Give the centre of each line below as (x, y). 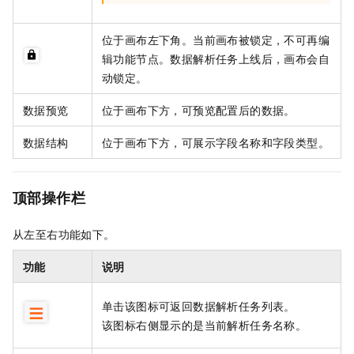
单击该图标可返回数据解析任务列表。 (199, 305)
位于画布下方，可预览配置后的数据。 (199, 109)
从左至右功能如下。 (64, 233)
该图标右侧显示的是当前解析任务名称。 (205, 324)
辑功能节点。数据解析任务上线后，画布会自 (216, 58)
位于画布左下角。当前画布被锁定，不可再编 (216, 39)
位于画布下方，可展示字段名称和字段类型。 (216, 142)
